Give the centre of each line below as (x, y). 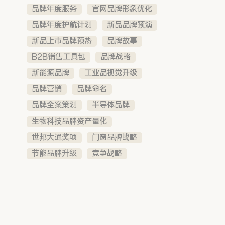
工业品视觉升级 (111, 73)
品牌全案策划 (54, 105)
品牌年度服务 (54, 9)
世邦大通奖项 (54, 137)
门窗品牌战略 (115, 137)
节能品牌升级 (54, 153)
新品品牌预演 (130, 25)
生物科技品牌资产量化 (70, 121)
